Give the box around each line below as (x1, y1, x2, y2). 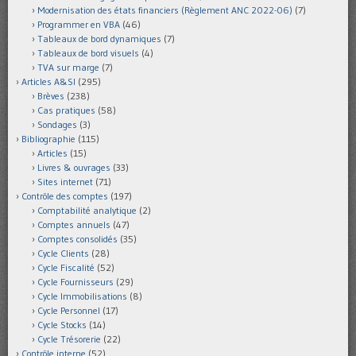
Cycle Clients (37, 246, 89, 259)
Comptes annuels (37, 218, 110, 230)
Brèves (37, 89, 64, 102)
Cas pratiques (37, 103, 95, 116)
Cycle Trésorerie (37, 332, 101, 345)
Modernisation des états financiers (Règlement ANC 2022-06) (37, 3, 292, 16)
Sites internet (37, 175, 93, 188)
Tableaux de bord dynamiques (37, 32, 161, 44)
